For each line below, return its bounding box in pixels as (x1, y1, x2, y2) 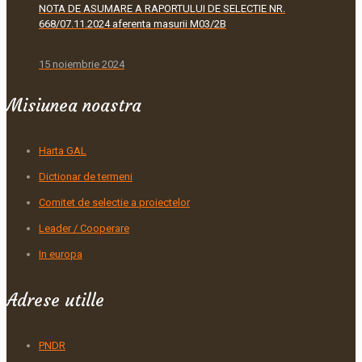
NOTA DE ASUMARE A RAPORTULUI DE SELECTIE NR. (39, 2, 285, 15)
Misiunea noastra (6, 95, 141, 117)
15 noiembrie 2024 (39, 58, 124, 71)
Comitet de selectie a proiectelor (39, 196, 190, 209)
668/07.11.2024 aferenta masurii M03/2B (39, 17, 226, 30)
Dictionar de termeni (39, 170, 133, 183)
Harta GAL (39, 145, 86, 158)
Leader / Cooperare (39, 222, 129, 235)
